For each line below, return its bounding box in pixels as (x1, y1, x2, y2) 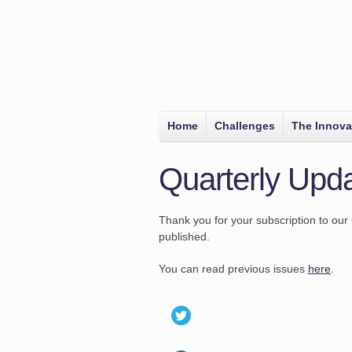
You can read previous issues (159, 262, 308, 275)
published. (159, 230, 210, 243)
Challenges (214, 119, 275, 132)
